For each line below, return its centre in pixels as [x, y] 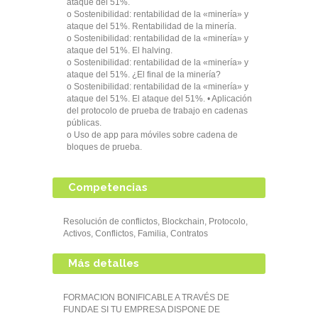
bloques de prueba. [104, 147]
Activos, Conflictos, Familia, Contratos [136, 234]
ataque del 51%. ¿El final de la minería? [144, 75]
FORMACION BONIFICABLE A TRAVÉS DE [146, 297]
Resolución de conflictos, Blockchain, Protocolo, [155, 221]
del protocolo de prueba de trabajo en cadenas [157, 111]
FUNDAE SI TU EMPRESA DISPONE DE [142, 309]
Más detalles [104, 263]
